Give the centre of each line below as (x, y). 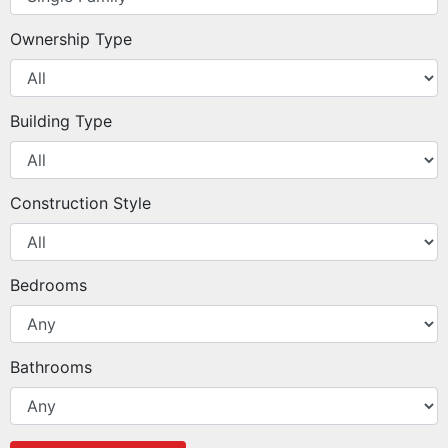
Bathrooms (51, 366)
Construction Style (80, 202)
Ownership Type (71, 38)
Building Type (61, 120)
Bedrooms (48, 284)
